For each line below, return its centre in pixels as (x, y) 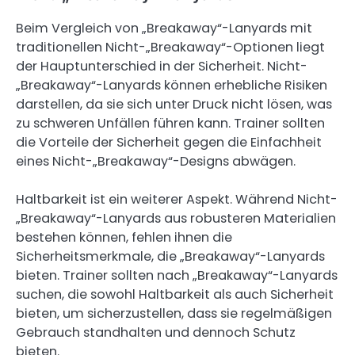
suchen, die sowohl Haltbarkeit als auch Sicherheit (175, 295)
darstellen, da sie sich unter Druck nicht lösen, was (174, 105)
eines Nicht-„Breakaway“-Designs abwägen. (156, 162)
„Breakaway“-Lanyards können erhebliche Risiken (172, 86)
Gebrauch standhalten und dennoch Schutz (156, 333)
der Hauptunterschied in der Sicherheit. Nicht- (162, 67)
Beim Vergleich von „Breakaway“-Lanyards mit (164, 29)
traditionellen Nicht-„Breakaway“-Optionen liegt (170, 48)
